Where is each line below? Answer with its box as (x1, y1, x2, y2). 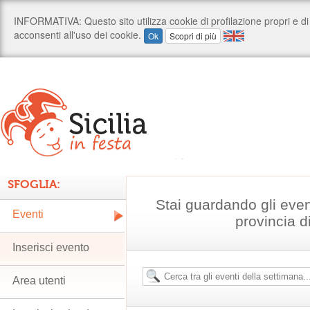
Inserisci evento (12, 241, 89, 253)
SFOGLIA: (8, 177, 60, 191)
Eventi (12, 208, 44, 220)
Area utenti (12, 275, 66, 286)
